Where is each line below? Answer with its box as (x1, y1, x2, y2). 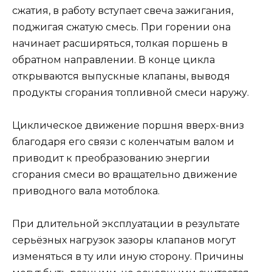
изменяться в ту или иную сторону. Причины (12, 251, 244, 263)
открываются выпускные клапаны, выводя (12, 70, 230, 82)
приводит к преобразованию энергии (12, 152, 210, 164)
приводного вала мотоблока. (12, 185, 160, 197)
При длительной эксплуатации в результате (12, 218, 240, 230)
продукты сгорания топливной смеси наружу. (12, 86, 249, 98)
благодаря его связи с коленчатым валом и (12, 135, 234, 148)
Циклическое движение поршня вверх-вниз (12, 119, 244, 131)
